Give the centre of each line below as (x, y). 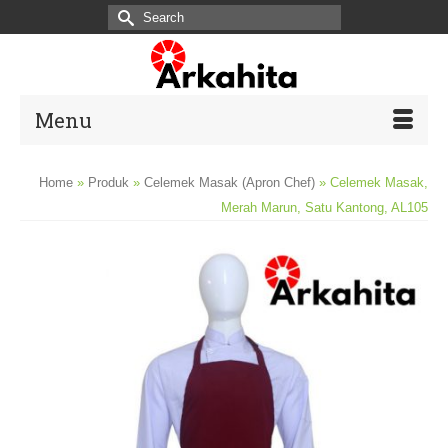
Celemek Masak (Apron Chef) (229, 182)
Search (133, 16)
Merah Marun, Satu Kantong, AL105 (324, 207)
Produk (108, 182)
